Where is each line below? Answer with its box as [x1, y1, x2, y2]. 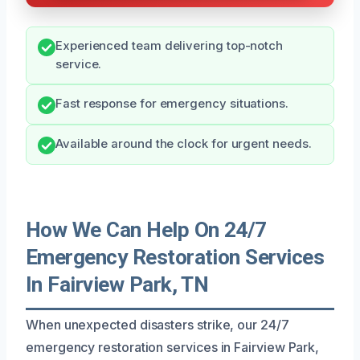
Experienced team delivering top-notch [55, 38, 284, 53]
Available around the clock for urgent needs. [55, 136, 312, 151]
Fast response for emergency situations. [55, 96, 288, 111]
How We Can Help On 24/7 [26, 217, 267, 242]
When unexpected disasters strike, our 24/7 [26, 316, 289, 333]
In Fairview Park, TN [26, 272, 209, 297]
